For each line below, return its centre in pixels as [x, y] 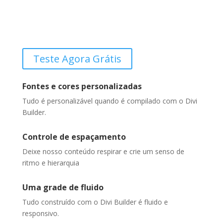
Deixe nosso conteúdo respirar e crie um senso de [103, 151]
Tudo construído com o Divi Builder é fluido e [95, 202]
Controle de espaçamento [74, 137]
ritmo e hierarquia [51, 163]
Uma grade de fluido [63, 187]
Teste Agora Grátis [77, 59]
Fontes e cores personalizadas [82, 86]
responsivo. [40, 213]
